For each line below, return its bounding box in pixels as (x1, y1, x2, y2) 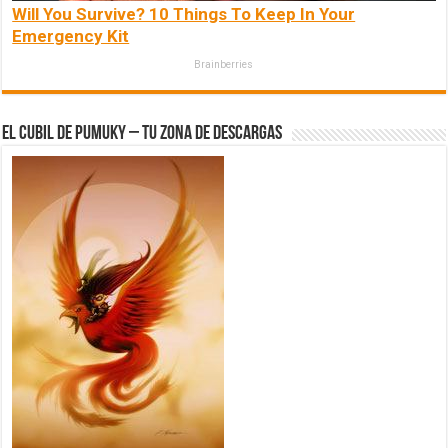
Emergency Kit (12, 26, 130, 47)
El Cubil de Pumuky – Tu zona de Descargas (2, 124, 283, 145)
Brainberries (194, 59, 254, 71)
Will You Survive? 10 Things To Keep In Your (12, 4, 356, 25)
